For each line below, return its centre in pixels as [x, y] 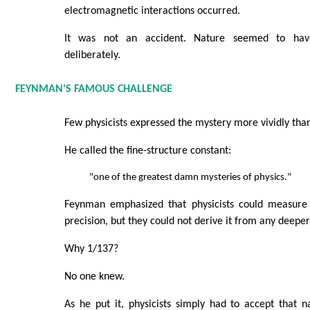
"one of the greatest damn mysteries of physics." [190, 178]
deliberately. [92, 55]
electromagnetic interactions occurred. [152, 11]
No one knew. [94, 277]
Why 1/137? [91, 249]
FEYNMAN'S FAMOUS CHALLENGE [93, 90]
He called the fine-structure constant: [147, 151]
